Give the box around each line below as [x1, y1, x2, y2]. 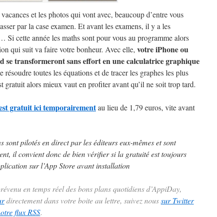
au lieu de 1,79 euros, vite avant [96, 102, 195, 112]
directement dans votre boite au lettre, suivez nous [4, 195, 161, 205]
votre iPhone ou [137, 44, 188, 55]
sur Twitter [161, 195, 194, 205]
